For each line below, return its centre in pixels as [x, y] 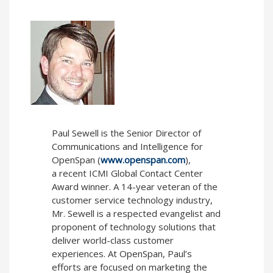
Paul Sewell [76, 133]
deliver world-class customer [113, 240]
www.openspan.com [143, 160]
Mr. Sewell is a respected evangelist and [136, 214]
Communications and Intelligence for [127, 147]
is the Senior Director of [151, 133]
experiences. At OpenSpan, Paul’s [122, 254]
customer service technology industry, [132, 200]
